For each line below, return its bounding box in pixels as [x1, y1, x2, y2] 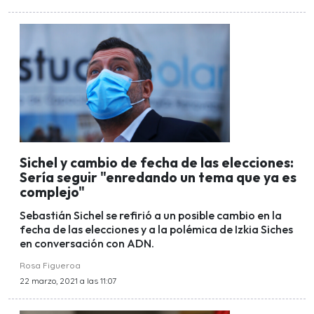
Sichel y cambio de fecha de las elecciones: [20, 154, 294, 172]
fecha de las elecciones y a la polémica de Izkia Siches [20, 221, 293, 236]
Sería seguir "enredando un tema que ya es [20, 169, 296, 186]
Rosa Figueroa [20, 259, 81, 271]
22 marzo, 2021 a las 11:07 [20, 275, 116, 286]
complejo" [20, 184, 85, 201]
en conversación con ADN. [20, 235, 154, 250]
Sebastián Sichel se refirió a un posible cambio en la [20, 207, 282, 222]
